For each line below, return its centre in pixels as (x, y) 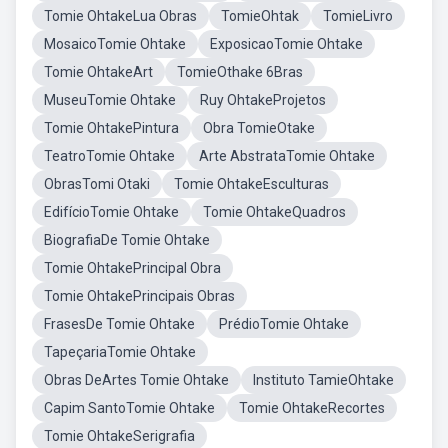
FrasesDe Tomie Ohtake (119, 324)
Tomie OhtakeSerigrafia (119, 436)
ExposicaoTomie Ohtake (286, 44)
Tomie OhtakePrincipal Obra (132, 268)
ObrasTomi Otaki (97, 184)
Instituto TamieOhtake (323, 380)
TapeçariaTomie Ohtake (120, 352)
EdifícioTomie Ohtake (111, 212)
